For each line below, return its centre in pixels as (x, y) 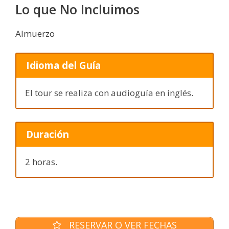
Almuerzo (35, 33)
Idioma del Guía (63, 65)
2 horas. (41, 162)
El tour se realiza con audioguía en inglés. (109, 93)
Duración (47, 134)
